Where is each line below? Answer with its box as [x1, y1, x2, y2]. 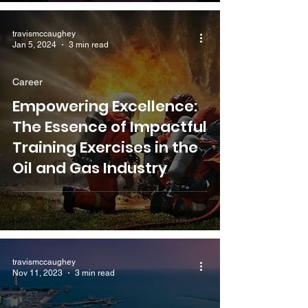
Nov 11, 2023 [12, 268, 63, 278]
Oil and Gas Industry [12, 157, 167, 179]
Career [12, 76, 43, 87]
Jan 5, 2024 [12, 40, 56, 50]
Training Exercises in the [12, 136, 198, 158]
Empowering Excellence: [12, 95, 197, 117]
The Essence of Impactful [12, 115, 207, 137]
